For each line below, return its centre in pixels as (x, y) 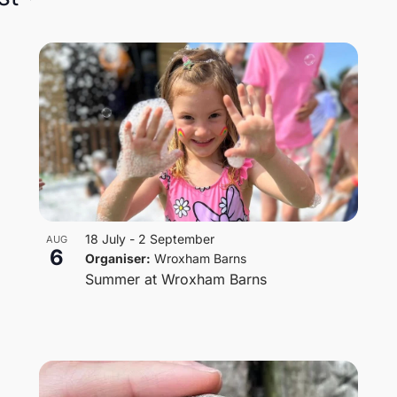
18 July (105, 239)
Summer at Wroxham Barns (175, 280)
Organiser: (117, 259)
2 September (176, 239)
